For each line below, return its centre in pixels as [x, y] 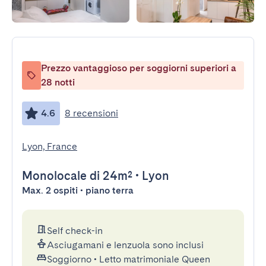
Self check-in [75, 231]
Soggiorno [69, 259]
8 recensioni [91, 113]
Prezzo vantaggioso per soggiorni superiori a [139, 68]
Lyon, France [50, 146]
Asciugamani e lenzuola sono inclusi [125, 245]
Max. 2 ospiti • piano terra [78, 190]
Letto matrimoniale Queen [155, 259]
